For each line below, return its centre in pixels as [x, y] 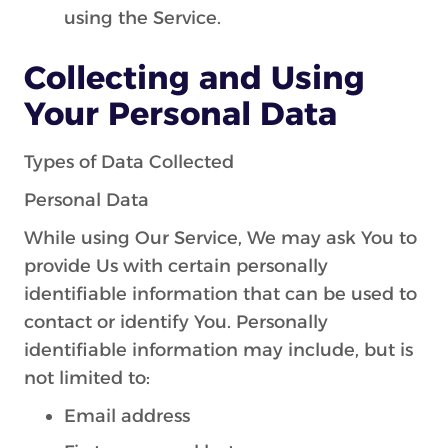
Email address [127, 416]
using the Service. [142, 18]
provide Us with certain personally [176, 266]
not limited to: [87, 378]
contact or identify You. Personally [176, 322]
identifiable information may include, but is [218, 350]
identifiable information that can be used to [220, 294]
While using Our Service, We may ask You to [220, 238]
